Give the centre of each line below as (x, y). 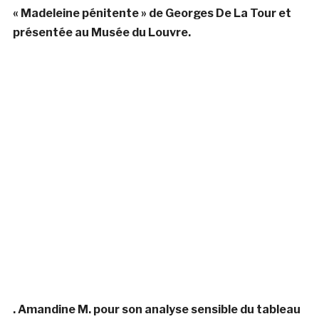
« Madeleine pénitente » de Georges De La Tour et (152, 13)
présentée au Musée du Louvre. (101, 32)
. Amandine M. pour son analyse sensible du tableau (156, 309)
